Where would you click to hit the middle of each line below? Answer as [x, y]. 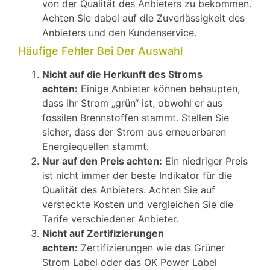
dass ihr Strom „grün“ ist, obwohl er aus [132, 103]
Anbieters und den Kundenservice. [119, 32]
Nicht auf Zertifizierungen [103, 233]
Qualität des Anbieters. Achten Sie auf [129, 190]
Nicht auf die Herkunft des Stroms [122, 74]
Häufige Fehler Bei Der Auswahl [100, 51]
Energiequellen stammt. [96, 146]
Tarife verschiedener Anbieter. [110, 218]
